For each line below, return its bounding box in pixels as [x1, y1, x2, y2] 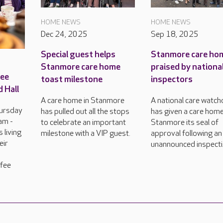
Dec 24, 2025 [40, 29, 88, 39]
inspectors [151, 74, 193, 85]
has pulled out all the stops [40, 107, 129, 116]
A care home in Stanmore [40, 96, 124, 106]
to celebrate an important [40, 117, 126, 127]
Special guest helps [40, 49, 115, 60]
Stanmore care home [40, 61, 120, 72]
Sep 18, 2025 [151, 29, 199, 39]
